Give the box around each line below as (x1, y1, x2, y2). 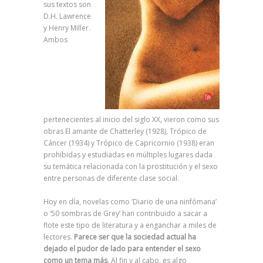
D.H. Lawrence (43, 11, 91, 21)
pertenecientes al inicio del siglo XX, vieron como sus (43, 114, 219, 124)
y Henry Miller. (43, 23, 90, 33)
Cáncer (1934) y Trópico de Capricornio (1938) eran (43, 138, 214, 148)
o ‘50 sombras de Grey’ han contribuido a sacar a (43, 208, 207, 218)
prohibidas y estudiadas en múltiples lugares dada (43, 150, 213, 160)
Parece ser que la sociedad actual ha (74, 232, 196, 242)
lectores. (43, 232, 74, 242)
